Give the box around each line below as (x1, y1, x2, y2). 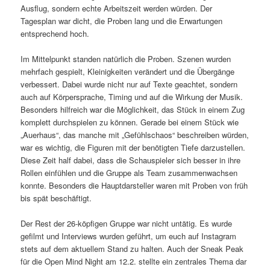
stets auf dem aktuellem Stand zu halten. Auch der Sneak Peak (20, 242, 244, 254)
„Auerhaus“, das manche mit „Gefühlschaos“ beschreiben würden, (20, 128, 250, 140)
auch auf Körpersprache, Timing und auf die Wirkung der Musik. (20, 90, 243, 102)
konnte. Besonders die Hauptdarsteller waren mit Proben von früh (20, 179, 248, 191)
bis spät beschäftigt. (20, 192, 92, 204)
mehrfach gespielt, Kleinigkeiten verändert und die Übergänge (20, 65, 235, 77)
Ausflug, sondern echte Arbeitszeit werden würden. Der (20, 2, 213, 14)
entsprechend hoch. (20, 27, 90, 39)
